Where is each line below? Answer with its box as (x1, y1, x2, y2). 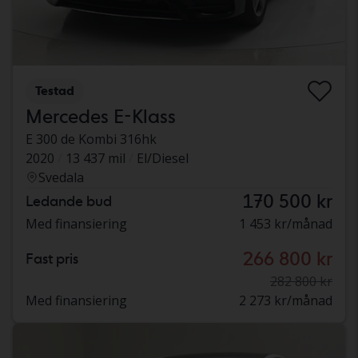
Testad (35, 83, 74, 99)
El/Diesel (137, 149, 189, 168)
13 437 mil (66, 149, 125, 168)
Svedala (38, 169, 84, 187)
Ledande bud (26, 193, 112, 210)
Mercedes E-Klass (26, 105, 176, 129)
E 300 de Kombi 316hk (26, 130, 157, 149)
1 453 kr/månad (239, 215, 332, 233)
